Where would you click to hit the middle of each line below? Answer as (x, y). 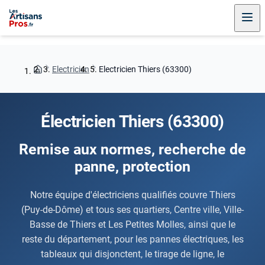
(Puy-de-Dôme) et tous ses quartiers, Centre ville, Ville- (132, 209)
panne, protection (132, 167)
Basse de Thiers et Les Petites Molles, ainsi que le (132, 224)
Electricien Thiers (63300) (145, 69)
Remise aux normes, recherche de (132, 149)
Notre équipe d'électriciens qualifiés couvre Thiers (132, 195)
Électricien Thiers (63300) (132, 122)
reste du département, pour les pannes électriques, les (132, 239)
